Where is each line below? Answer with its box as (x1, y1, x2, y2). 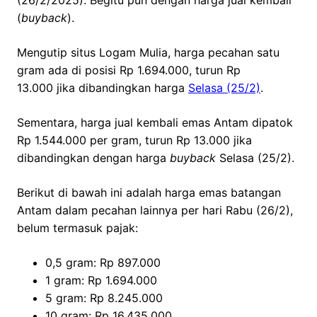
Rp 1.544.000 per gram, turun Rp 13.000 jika (17, 133, 252, 148)
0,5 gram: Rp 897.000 (45, 255, 161, 270)
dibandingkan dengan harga (17, 151, 170, 166)
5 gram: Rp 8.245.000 (45, 291, 163, 306)
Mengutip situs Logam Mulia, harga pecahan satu (17, 45, 279, 60)
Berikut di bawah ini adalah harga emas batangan (17, 185, 281, 200)
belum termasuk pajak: (17, 221, 138, 236)
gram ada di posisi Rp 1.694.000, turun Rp (17, 63, 241, 78)
